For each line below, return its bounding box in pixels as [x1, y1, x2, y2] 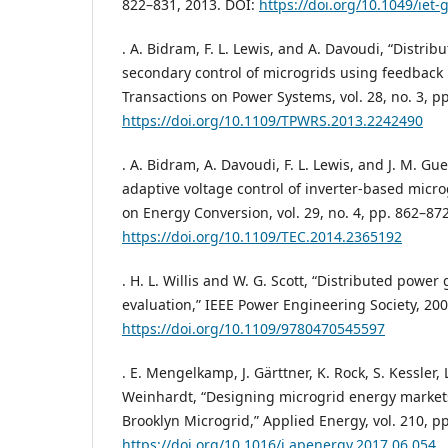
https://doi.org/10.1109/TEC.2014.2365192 [122, 227, 402, 247]
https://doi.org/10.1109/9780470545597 [122, 319, 385, 339]
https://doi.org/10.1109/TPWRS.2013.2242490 [122, 111, 423, 131]
